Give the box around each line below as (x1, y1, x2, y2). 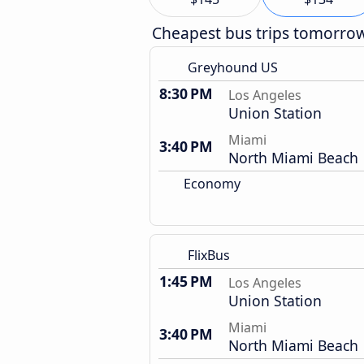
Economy (180, 175, 240, 193)
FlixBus (188, 246, 230, 264)
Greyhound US (188, 58, 278, 76)
